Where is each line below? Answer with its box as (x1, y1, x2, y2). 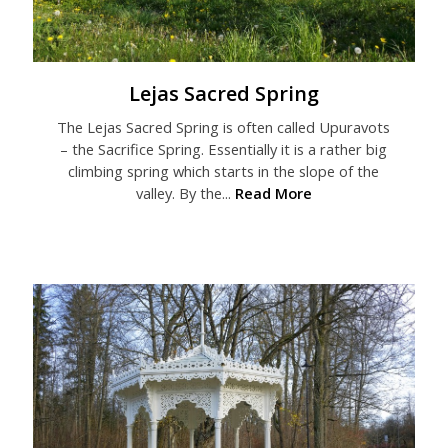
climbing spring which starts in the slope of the (68, 161, 380, 182)
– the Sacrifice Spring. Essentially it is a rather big (60, 139, 388, 160)
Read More (234, 183, 312, 204)
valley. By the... (135, 183, 235, 204)
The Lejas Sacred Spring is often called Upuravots (57, 117, 391, 138)
